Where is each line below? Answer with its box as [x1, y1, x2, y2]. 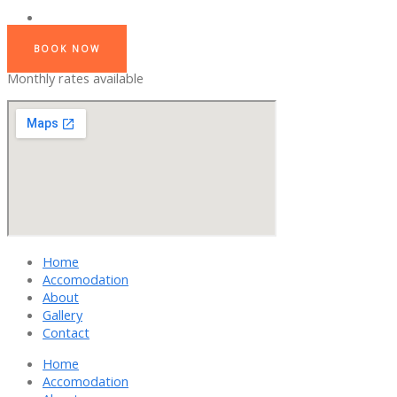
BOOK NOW [34, 43, 100, 56]
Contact [43, 323, 90, 342]
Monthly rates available [7, 69, 144, 88]
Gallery [43, 306, 82, 324]
